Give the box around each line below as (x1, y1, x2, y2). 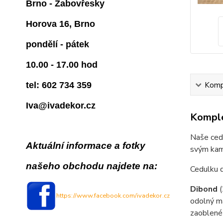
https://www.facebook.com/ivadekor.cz (56, 191, 170, 200)
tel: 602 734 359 (26, 80, 92, 90)
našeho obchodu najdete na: (26, 161, 157, 171)
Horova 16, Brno (26, 19, 95, 29)
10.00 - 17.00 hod (26, 60, 98, 70)
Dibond (190, 184, 220, 195)
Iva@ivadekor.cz (26, 101, 96, 111)
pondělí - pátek (26, 39, 89, 49)
